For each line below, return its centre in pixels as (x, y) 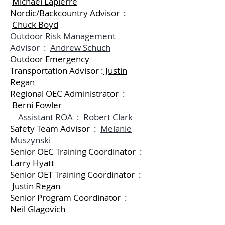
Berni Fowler (37, 105)
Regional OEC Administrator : (68, 94)
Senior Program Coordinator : (70, 198)
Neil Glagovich (38, 209)
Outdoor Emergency (50, 59)
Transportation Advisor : (57, 71)
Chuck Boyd (35, 24)
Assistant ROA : (47, 117)
